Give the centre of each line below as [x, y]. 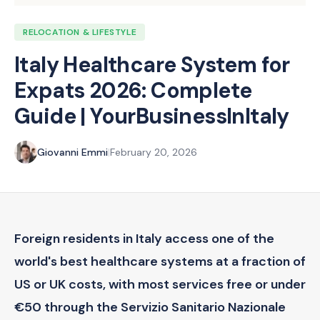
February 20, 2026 [154, 152]
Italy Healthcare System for [152, 65]
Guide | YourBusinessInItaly [152, 116]
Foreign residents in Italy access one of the [144, 239]
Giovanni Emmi [72, 152]
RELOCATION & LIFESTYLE [80, 32]
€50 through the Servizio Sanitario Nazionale [150, 307]
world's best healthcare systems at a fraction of [160, 261]
